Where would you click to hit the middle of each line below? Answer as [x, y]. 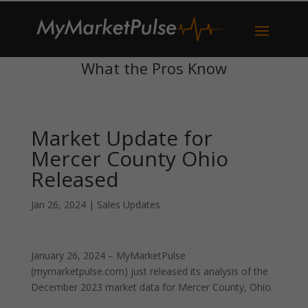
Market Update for [121, 138]
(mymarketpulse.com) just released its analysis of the [149, 271]
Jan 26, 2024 [58, 205]
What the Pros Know [154, 68]
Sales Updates [128, 205]
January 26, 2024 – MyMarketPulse [108, 255]
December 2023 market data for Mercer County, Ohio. [152, 287]
